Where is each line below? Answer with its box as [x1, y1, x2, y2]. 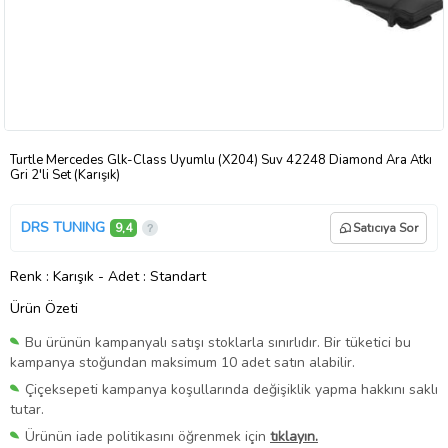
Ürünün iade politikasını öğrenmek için [25, 426, 270, 446]
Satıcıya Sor [353, 219, 418, 236]
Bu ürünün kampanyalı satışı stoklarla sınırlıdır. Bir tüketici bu [25, 332, 411, 352]
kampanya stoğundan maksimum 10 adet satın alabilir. [10, 352, 355, 372]
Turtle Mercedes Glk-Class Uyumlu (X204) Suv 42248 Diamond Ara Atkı [10, 150, 432, 169]
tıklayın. [270, 426, 318, 446]
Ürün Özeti [10, 298, 78, 318]
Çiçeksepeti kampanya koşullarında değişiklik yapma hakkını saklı [25, 379, 438, 399]
